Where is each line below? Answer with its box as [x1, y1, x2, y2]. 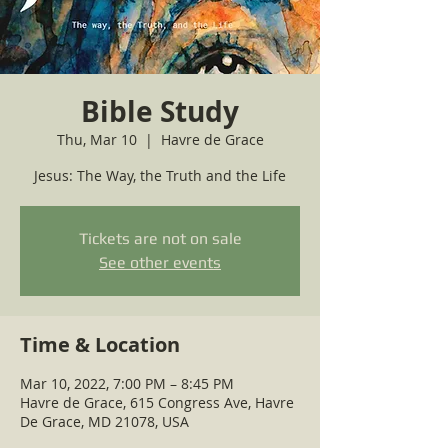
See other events [99, 253, 221, 272]
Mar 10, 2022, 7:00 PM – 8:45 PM [20, 374, 234, 393]
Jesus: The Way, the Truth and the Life [34, 166, 286, 185]
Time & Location [20, 331, 180, 358]
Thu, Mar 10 [56, 130, 137, 149]
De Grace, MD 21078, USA [20, 412, 189, 431]
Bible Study [81, 92, 239, 131]
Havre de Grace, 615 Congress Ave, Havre [20, 393, 294, 412]
